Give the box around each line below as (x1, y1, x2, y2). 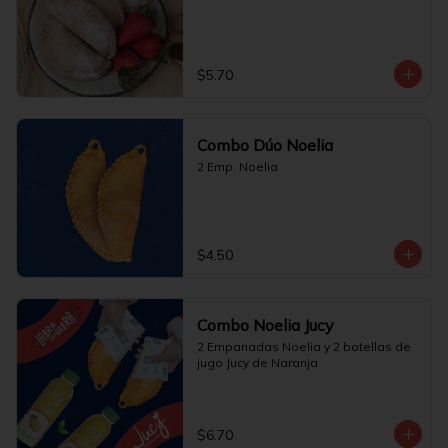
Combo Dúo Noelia (196, 135, 333, 155)
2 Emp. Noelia (196, 159, 278, 174)
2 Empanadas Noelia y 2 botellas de (196, 339, 411, 354)
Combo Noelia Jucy (196, 315, 334, 335)
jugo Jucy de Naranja (196, 355, 318, 370)
